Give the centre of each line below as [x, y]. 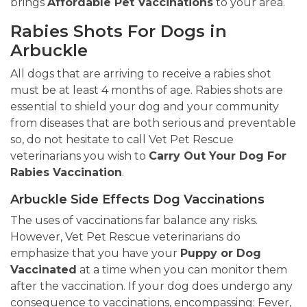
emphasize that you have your [95, 254]
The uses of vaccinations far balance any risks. [134, 221]
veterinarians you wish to [79, 156]
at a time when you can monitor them [182, 270]
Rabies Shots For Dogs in [119, 32]
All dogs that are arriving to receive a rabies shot [141, 74]
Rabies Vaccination [66, 173]
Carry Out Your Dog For [218, 156]
